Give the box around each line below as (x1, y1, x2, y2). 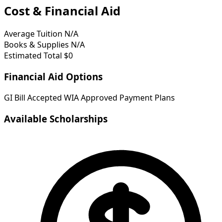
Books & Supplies (4, 39, 69, 51)
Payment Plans (119, 92, 175, 103)
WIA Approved (64, 92, 117, 103)
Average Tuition (4, 28, 62, 40)
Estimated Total (4, 50, 62, 61)
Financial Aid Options (4, 70, 103, 83)
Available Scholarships (4, 112, 108, 125)
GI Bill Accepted (4, 92, 62, 103)
